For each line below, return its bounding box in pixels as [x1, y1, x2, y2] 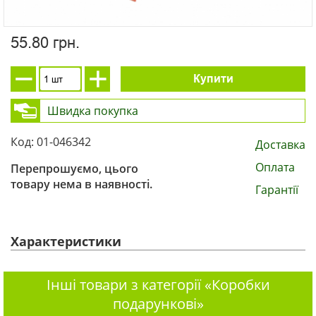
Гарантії [255, 182, 298, 198]
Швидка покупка [47, 103, 138, 119]
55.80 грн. [11, 34, 80, 52]
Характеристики [11, 233, 121, 250]
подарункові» [112, 294, 204, 314]
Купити [193, 72, 233, 86]
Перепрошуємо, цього [11, 161, 138, 177]
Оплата [255, 159, 295, 176]
